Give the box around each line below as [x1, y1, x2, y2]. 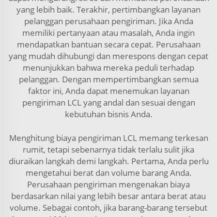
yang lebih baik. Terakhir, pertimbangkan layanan [16, 4, 201, 15]
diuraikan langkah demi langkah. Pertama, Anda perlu [8, 155, 209, 167]
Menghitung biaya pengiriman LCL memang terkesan [9, 132, 208, 143]
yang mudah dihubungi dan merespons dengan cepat [9, 50, 208, 62]
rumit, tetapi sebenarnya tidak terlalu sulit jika [23, 144, 194, 155]
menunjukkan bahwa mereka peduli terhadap [23, 62, 194, 73]
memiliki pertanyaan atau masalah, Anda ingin [22, 27, 195, 38]
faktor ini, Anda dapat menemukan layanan [28, 85, 189, 96]
